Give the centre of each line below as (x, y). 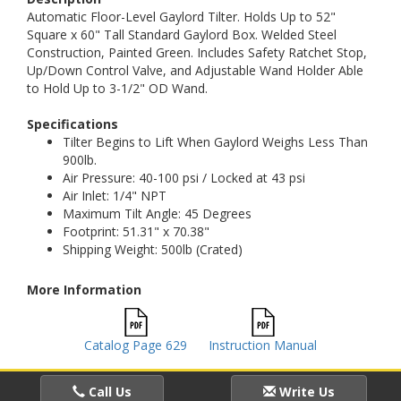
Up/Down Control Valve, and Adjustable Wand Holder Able (195, 70)
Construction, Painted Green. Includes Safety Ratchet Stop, (197, 52)
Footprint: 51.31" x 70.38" (136, 231)
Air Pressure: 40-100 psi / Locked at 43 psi (184, 178)
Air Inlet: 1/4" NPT (115, 196)
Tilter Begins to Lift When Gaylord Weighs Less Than (215, 142)
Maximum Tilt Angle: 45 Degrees (157, 213)
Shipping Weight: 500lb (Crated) (153, 249)
